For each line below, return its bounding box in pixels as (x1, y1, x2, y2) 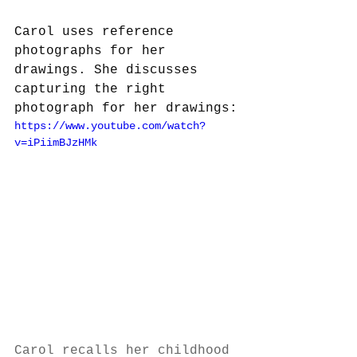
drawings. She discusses (14, 63, 206, 78)
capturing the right (14, 82, 174, 97)
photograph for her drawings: (14, 101, 237, 116)
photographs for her (14, 44, 174, 59)
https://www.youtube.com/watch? (14, 120, 206, 133)
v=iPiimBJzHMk (14, 136, 97, 150)
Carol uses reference (14, 25, 182, 40)
